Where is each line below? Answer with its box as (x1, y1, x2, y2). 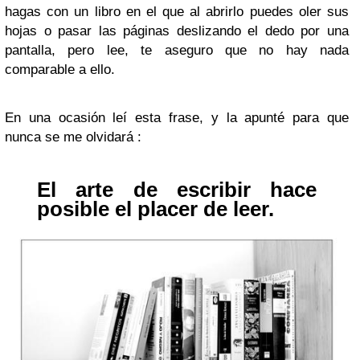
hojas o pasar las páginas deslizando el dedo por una (5, 23, 349, 39)
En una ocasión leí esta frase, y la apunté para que (5, 110, 349, 125)
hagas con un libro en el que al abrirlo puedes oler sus (5, 4, 349, 19)
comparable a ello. (5, 62, 115, 77)
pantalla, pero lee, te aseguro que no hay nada (5, 43, 349, 58)
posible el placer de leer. (37, 198, 274, 220)
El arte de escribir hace (37, 178, 317, 201)
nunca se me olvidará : (5, 129, 141, 145)
